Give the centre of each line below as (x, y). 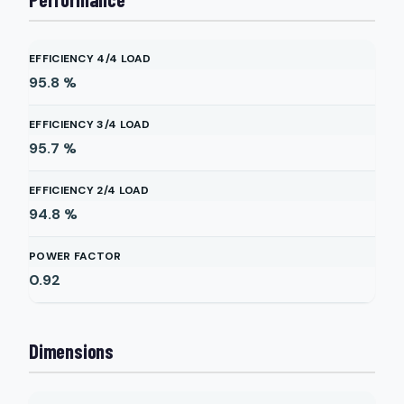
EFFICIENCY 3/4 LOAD (90, 124)
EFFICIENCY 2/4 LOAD (89, 190)
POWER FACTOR (75, 256)
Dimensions (71, 351)
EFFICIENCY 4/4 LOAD (90, 59)
